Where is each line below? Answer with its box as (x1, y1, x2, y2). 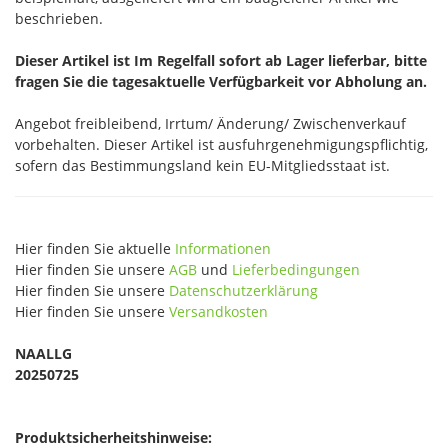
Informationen (175, 239, 271, 258)
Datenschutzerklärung (169, 281, 318, 300)
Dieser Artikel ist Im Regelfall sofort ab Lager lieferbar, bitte (15, 51, 427, 70)
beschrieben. (15, 9, 103, 28)
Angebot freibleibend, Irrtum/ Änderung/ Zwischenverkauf (15, 114, 406, 133)
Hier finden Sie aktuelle (15, 239, 175, 258)
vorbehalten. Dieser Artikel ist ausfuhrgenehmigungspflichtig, (15, 135, 428, 154)
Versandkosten (169, 302, 268, 321)
